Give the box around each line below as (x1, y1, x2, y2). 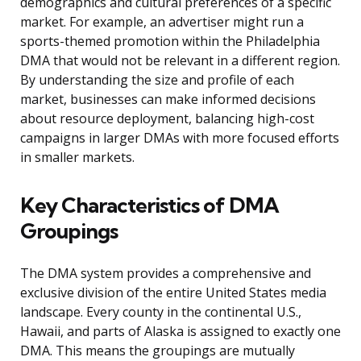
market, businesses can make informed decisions (20, 90, 316, 109)
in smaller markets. (20, 148, 135, 167)
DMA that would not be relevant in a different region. (20, 52, 340, 70)
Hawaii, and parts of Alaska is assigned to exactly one (20, 322, 341, 341)
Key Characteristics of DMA (20, 192, 279, 219)
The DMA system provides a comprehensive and (20, 264, 311, 283)
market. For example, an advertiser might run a (20, 13, 304, 31)
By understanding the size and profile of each (20, 71, 294, 89)
